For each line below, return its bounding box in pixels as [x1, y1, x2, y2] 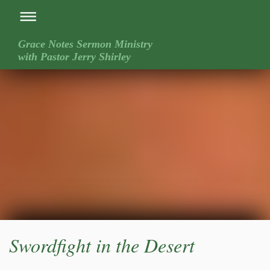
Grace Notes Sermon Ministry [18, 38, 152, 50]
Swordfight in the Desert [9, 232, 195, 258]
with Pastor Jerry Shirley [18, 51, 131, 63]
